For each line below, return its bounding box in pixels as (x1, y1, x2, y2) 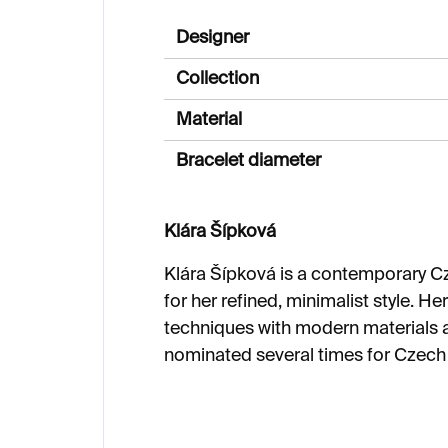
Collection (176, 69, 259, 88)
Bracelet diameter (176, 151, 321, 170)
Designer (176, 28, 249, 47)
